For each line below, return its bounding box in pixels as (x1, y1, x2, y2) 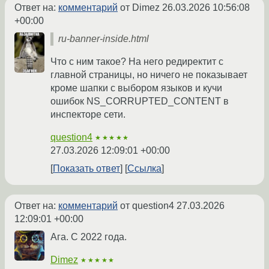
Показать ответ (53, 163, 120, 174)
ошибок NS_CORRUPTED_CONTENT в (50, 95, 229, 106)
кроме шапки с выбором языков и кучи (50, 82, 222, 93)
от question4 (118, 200, 177, 211)
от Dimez (118, 2, 162, 13)
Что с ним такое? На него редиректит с (50, 56, 223, 67)
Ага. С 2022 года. (50, 231, 127, 242)
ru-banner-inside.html (58, 33, 149, 44)
